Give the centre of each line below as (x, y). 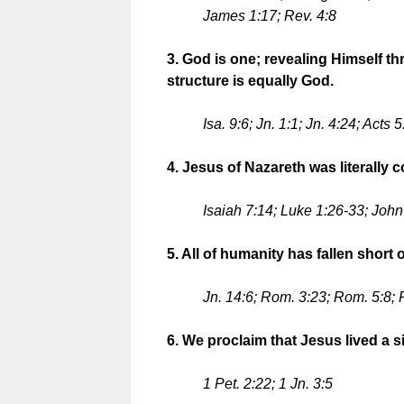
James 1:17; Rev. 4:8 (269, 16)
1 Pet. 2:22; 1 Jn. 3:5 (267, 384)
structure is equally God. (250, 81)
